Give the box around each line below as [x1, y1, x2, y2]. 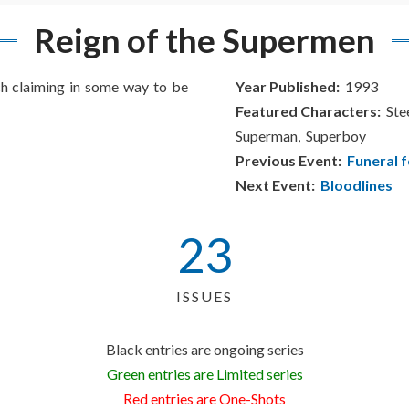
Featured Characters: [235, 102, 381, 121]
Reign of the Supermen [34, 20, 375, 61]
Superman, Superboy [235, 127, 366, 145]
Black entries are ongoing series [105, 341, 304, 359]
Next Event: [235, 176, 315, 194]
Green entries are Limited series [106, 365, 303, 383]
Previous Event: [235, 152, 341, 170]
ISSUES [176, 288, 233, 306]
